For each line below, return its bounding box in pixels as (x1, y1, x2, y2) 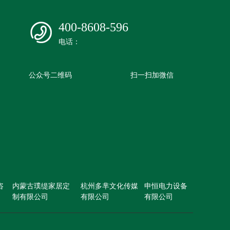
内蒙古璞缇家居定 (12, 182, 70, 190)
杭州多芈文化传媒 (81, 182, 139, 190)
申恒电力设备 (144, 182, 188, 190)
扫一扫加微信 (130, 71, 174, 80)
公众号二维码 (29, 71, 72, 80)
